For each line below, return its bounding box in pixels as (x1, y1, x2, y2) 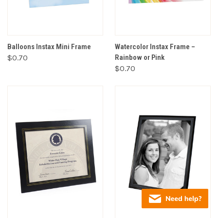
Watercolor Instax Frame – (115, 42, 195, 51)
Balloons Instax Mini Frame (7, 42, 91, 51)
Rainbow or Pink (115, 53, 164, 62)
